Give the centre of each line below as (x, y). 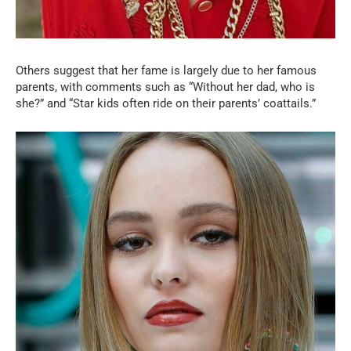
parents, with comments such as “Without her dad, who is (165, 87)
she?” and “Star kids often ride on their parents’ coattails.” (166, 104)
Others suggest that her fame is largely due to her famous (166, 71)
